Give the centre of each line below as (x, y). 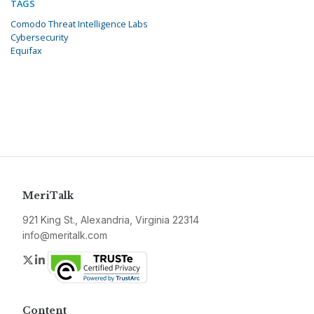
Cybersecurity (39, 37)
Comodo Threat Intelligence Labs (79, 24)
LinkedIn (68, 260)
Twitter (52, 260)
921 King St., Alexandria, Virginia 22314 (111, 220)
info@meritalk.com (65, 235)
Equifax (26, 51)
